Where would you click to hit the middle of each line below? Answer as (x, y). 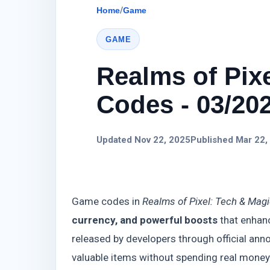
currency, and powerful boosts (145, 220)
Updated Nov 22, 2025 (144, 140)
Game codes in (107, 202)
